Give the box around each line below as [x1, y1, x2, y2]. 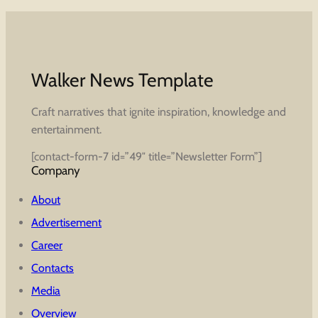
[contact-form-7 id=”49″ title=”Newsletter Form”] [31, 149, 262, 163]
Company [31, 163, 80, 177]
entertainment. [31, 122, 102, 136]
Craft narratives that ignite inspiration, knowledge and [31, 104, 286, 119]
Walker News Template [31, 68, 214, 92]
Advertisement [31, 215, 102, 229]
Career [31, 238, 62, 252]
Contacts [31, 261, 74, 275]
